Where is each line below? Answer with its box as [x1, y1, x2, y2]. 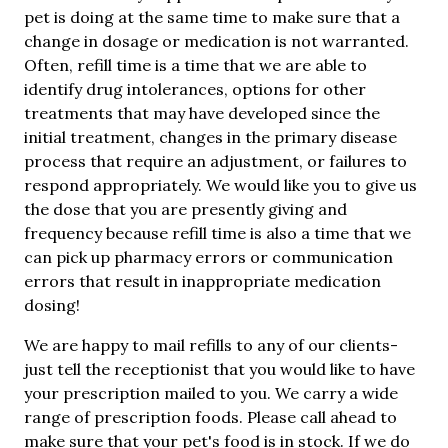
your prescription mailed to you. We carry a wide [24, 382, 398, 403]
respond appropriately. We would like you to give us [24, 174, 417, 195]
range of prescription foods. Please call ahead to [24, 406, 397, 427]
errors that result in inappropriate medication [24, 270, 381, 291]
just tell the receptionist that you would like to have [24, 358, 415, 379]
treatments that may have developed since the [24, 102, 380, 123]
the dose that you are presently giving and [24, 198, 347, 219]
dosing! [24, 294, 80, 315]
